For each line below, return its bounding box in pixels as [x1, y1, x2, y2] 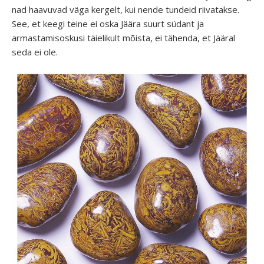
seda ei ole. [12, 45, 60, 58]
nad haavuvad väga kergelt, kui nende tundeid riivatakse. [12, 3, 239, 15]
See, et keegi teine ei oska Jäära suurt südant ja [12, 17, 204, 29]
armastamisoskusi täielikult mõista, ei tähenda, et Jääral [12, 31, 235, 44]
